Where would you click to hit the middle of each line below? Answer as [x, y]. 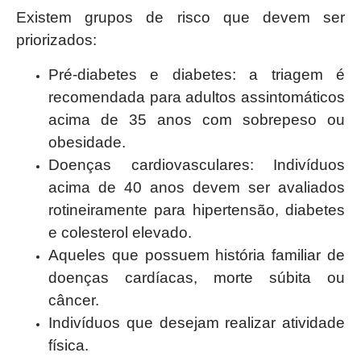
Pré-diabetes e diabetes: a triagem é [197, 74]
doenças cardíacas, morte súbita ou [197, 277]
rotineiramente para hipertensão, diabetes [197, 210]
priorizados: [56, 40]
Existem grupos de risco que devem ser [180, 18]
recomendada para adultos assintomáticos [197, 97]
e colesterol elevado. [120, 232]
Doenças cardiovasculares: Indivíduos [197, 164]
